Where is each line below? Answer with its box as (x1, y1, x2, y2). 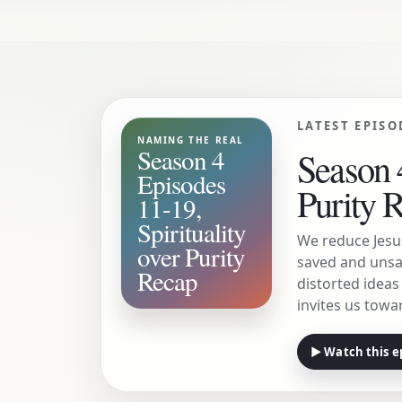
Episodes (137, 166, 225, 201)
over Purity (137, 239, 245, 274)
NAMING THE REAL (137, 134, 244, 146)
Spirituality (137, 214, 246, 249)
